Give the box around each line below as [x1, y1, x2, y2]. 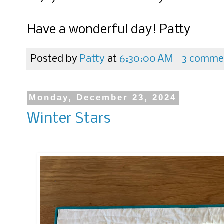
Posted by [31, 54, 80, 65]
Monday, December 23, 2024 [29, 93, 177, 103]
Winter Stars [27, 111, 110, 127]
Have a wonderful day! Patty [27, 23, 190, 37]
